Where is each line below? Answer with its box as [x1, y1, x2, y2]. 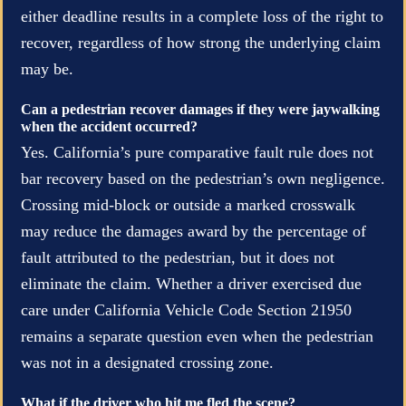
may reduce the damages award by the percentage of [21, 221, 366, 240]
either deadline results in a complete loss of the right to [21, 6, 383, 25]
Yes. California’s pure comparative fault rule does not [21, 142, 373, 161]
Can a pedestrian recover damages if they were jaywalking [21, 101, 380, 117]
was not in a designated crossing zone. [21, 353, 274, 372]
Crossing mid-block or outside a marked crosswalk [21, 195, 355, 214]
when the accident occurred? [21, 118, 198, 134]
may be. [21, 59, 73, 78]
